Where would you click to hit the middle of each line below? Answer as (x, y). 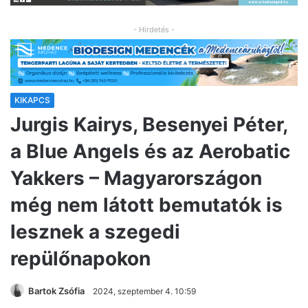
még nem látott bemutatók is (146, 205)
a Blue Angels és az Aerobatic (150, 152)
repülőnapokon (80, 259)
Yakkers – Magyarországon (136, 178)
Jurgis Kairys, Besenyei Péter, (149, 125)
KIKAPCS (32, 100)
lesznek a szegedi (95, 232)
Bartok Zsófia (56, 291)
